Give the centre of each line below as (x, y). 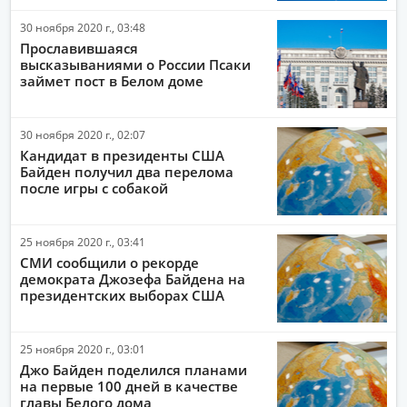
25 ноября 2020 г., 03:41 (83, 242)
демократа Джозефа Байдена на (133, 279)
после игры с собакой (94, 188)
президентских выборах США (122, 295)
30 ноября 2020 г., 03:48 (83, 27)
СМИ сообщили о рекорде (109, 263)
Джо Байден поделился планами (134, 370)
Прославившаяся (79, 48)
